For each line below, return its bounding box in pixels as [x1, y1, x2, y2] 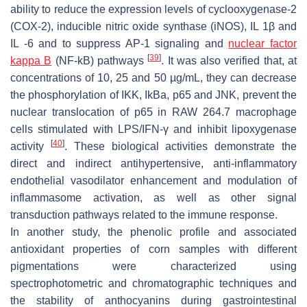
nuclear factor [228, 37, 297, 49]
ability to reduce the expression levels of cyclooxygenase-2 [10, 3, 297, 15]
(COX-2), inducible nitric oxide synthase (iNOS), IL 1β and [10, 20, 297, 32]
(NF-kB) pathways [51, 54, 148, 66]
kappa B [10, 54, 52, 66]
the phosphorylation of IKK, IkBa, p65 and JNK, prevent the [10, 88, 297, 101]
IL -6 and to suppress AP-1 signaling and [10, 37, 229, 49]
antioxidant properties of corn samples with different [10, 243, 297, 255]
